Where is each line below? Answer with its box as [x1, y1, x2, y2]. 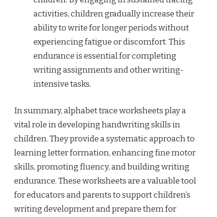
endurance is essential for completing [33, 51, 176, 62]
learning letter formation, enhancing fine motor [14, 147, 196, 158]
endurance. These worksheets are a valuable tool [14, 175, 196, 186]
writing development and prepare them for [14, 203, 176, 214]
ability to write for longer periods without [33, 23, 189, 33]
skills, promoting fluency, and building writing [14, 161, 189, 172]
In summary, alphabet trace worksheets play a [14, 105, 186, 116]
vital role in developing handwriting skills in [14, 119, 180, 130]
